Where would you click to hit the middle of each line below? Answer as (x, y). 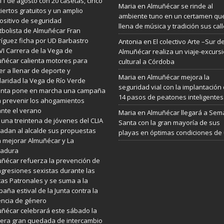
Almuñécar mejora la (178, 77)
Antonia (130, 41)
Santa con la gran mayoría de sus (169, 122)
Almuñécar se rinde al (180, 6)
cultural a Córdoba (146, 61)
